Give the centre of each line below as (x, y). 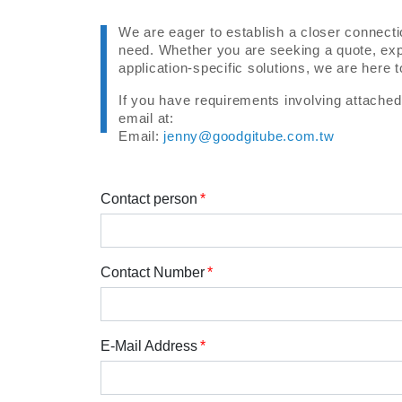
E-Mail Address (149, 346)
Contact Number (153, 272)
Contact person (149, 199)
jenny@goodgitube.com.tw (249, 136)
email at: (146, 118)
